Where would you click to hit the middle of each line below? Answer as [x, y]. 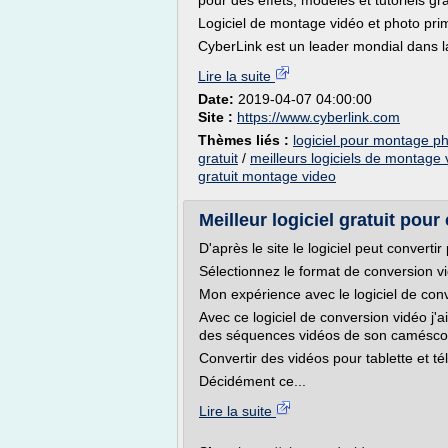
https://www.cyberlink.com [318, 117]
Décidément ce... [252, 381]
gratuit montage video [267, 176]
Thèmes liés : [245, 140]
